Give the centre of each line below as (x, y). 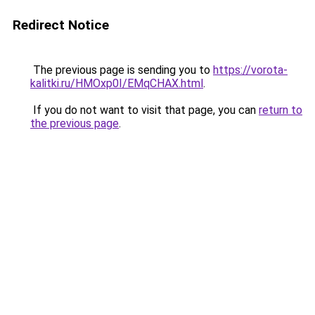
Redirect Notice (61, 25)
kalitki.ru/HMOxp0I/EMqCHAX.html (117, 83)
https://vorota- (250, 70)
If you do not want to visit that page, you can (144, 110)
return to (281, 110)
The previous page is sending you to (122, 70)
